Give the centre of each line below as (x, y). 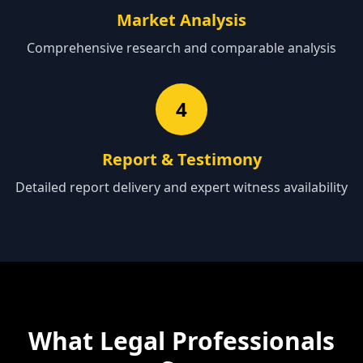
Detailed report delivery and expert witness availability (181, 187)
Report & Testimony (181, 159)
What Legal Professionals (181, 341)
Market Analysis (181, 20)
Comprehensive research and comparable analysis (181, 48)
